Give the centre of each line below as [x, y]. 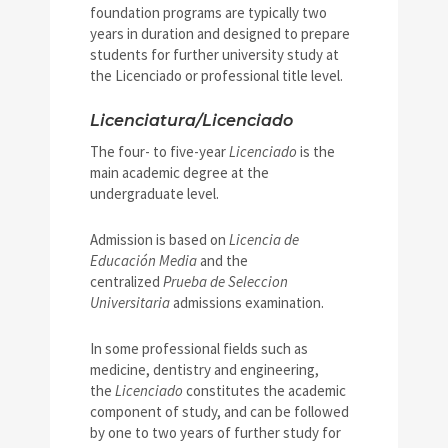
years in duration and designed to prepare [220, 34]
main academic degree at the [179, 173]
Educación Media [143, 261]
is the [317, 152]
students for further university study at [214, 55]
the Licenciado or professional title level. [216, 76]
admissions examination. [247, 303]
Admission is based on [159, 240]
